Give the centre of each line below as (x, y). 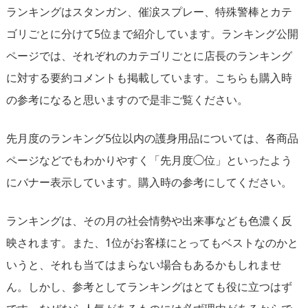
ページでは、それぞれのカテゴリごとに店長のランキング (149, 56)
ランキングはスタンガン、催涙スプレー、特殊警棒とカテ (149, 12)
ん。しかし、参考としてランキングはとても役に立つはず (149, 287)
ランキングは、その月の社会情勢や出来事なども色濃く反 (149, 221)
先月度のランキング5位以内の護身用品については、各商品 (152, 139)
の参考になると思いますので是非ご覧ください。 (127, 100)
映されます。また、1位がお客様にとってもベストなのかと (152, 243)
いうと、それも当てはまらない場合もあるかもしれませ (144, 265)
